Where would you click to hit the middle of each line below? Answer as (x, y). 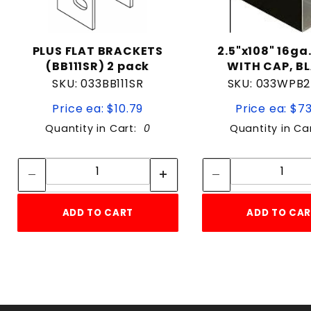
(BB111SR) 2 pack (98, 66)
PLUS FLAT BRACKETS (98, 51)
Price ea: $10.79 (98, 108)
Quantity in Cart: (94, 128)
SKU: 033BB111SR (98, 83)
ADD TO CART (98, 212)
